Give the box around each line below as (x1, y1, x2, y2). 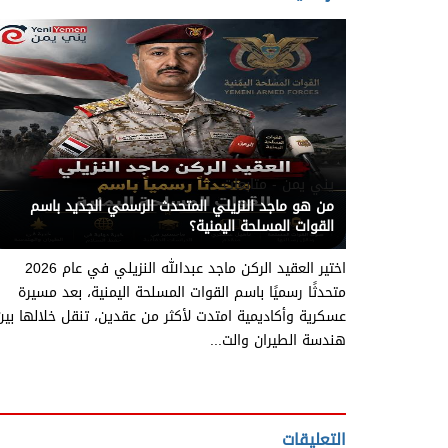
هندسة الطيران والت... (210, 326, 346, 354)
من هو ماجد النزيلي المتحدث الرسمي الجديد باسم (30, 192, 334, 220)
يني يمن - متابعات (223, 170, 334, 198)
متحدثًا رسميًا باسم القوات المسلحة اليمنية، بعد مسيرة (18, 278, 346, 306)
